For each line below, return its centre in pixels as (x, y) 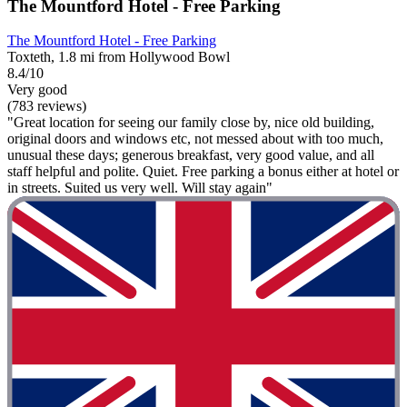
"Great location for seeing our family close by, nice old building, (191, 123)
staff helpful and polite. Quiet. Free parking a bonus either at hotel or (203, 172)
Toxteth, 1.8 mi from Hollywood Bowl (119, 57)
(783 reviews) (47, 106)
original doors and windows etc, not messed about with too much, (195, 139)
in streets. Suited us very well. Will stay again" (140, 188)
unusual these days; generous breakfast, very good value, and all (191, 155)
